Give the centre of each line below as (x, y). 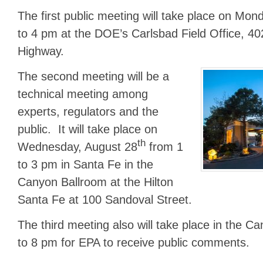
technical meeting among (83, 94)
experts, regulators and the (88, 112)
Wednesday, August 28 (77, 147)
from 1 (164, 147)
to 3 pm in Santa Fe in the (85, 165)
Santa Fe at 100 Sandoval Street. (105, 200)
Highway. (41, 51)
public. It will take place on (87, 129)
